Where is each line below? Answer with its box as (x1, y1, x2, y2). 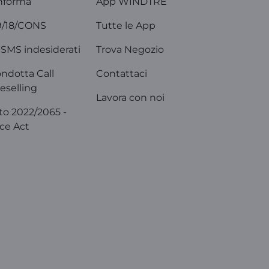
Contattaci (96, 68, 147, 79)
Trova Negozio (96, 44, 164, 55)
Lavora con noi (96, 92, 165, 103)
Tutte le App (96, 20, 156, 31)
